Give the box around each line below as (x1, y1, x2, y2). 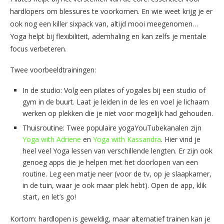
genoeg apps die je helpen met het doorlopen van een (22, 157, 198, 167)
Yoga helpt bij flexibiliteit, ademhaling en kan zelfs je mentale (10, 31, 206, 41)
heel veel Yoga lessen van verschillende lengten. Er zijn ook (22, 145, 212, 155)
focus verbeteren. (10, 43, 66, 53)
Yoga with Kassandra (93, 134, 161, 144)
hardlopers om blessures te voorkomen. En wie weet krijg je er (10, 6, 212, 16)
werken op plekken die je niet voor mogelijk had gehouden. (22, 108, 213, 118)
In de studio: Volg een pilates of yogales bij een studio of (22, 85, 205, 95)
